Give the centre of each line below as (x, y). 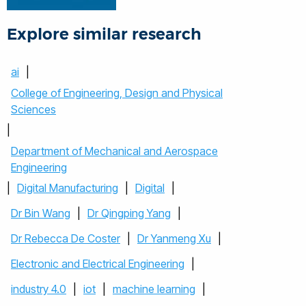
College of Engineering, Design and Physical (117, 93)
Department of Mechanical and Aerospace (114, 151)
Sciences (33, 109)
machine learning (154, 289)
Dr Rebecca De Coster (66, 238)
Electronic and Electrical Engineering (98, 264)
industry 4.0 (39, 289)
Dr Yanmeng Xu (174, 238)
